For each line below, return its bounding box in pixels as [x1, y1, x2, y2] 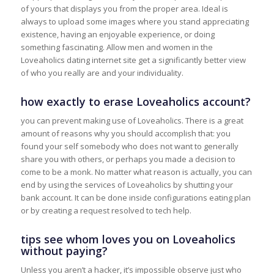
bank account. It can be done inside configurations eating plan [20, 192, 251, 204]
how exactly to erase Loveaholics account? [20, 94, 251, 109]
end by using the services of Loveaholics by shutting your [20, 179, 233, 191]
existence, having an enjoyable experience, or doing [20, 29, 215, 40]
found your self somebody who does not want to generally [20, 141, 239, 152]
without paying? [20, 243, 108, 259]
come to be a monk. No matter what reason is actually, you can [20, 166, 252, 178]
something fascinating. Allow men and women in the [20, 42, 213, 53]
